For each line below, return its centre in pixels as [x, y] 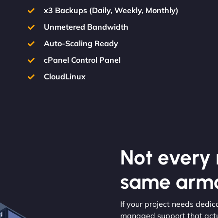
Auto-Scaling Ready [81, 43]
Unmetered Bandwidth [86, 27]
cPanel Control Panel [82, 60]
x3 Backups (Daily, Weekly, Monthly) [111, 10]
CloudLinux [64, 76]
